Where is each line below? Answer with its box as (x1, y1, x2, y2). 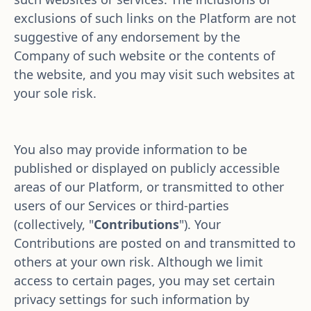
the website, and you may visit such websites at (14, 66, 295, 83)
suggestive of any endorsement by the (14, 28, 240, 45)
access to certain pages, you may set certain (14, 272, 275, 289)
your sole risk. (14, 85, 100, 101)
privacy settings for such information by (14, 291, 249, 308)
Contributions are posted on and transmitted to (14, 235, 296, 251)
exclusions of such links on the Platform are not (14, 10, 296, 26)
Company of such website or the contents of (14, 47, 275, 64)
